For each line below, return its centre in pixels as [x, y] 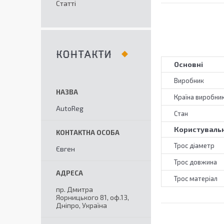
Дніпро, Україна [81, 205]
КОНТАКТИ [84, 55]
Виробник [189, 81]
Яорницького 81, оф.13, [92, 197]
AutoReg [70, 108]
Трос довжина [195, 162]
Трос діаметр [194, 146]
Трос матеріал [196, 179]
